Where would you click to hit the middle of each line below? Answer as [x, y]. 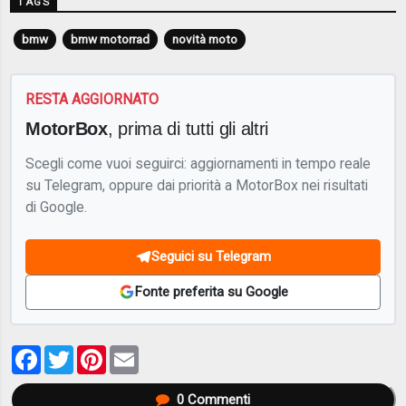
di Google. [57, 208]
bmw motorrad [110, 39]
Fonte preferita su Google [211, 292]
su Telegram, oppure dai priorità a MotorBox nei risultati [197, 186]
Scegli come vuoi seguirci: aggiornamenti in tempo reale [198, 164]
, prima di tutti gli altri [188, 129]
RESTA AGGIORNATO [92, 99]
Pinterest [140, 353]
